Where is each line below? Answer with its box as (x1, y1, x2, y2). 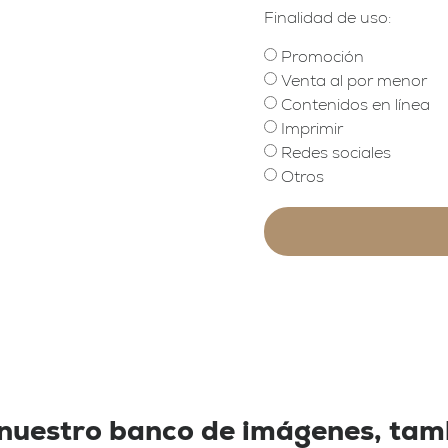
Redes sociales (281, 141, 391, 163)
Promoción (281, 45, 364, 67)
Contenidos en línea (281, 93, 430, 115)
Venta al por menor (281, 69, 427, 91)
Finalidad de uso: (264, 6, 391, 28)
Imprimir (281, 117, 343, 139)
